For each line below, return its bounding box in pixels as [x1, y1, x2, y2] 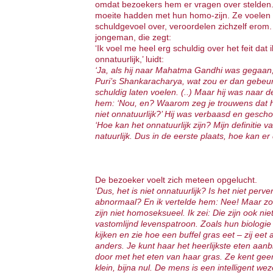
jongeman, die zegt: [95, 32, 171, 42]
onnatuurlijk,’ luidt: [95, 54, 164, 64]
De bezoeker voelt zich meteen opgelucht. [95, 175, 257, 185]
